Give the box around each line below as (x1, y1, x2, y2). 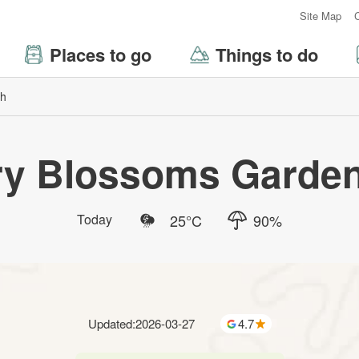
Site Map (300, 8, 341, 23)
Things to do (216, 41, 318, 67)
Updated (87, 315, 132, 332)
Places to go (50, 41, 151, 67)
